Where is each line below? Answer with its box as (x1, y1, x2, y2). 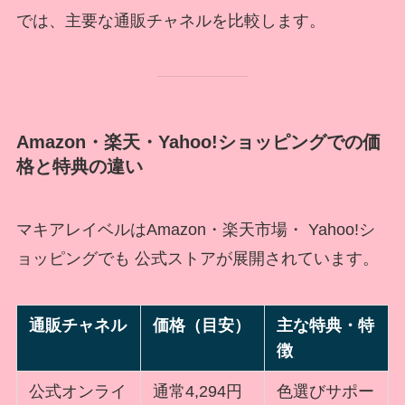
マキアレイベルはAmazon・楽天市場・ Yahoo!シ (15, 220, 375, 239)
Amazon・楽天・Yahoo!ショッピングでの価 (15, 132, 381, 153)
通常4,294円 (153, 382, 243, 401)
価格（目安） (153, 316, 251, 335)
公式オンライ (29, 382, 127, 401)
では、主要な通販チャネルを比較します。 (15, 12, 325, 31)
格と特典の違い (15, 156, 143, 177)
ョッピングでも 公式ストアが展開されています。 (15, 249, 379, 268)
